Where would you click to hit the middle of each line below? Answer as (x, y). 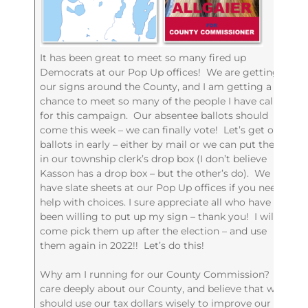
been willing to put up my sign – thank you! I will (158, 216)
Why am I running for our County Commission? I (159, 274)
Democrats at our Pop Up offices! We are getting (160, 72)
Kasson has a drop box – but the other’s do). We (155, 173)
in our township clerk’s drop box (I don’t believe (154, 158)
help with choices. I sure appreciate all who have (156, 202)
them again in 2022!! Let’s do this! (122, 245)
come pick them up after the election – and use (154, 231)
